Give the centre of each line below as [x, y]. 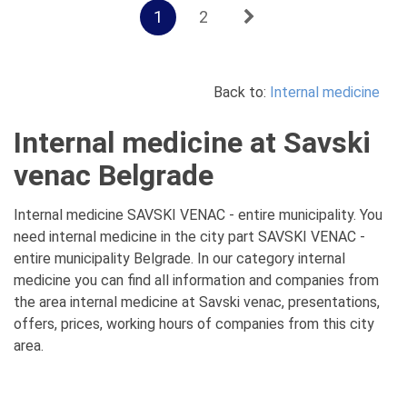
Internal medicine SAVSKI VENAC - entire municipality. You [198, 215]
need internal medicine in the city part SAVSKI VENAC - [189, 237]
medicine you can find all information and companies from [196, 280]
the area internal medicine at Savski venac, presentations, [197, 302]
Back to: [242, 92]
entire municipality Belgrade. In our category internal [179, 258]
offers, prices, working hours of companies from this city [194, 324]
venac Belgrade [114, 175]
